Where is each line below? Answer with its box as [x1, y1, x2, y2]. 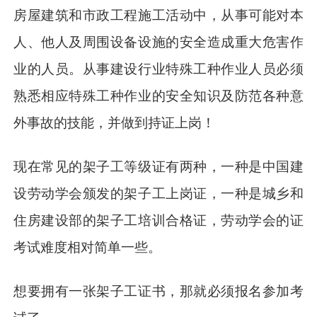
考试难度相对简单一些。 [13, 240, 162, 255]
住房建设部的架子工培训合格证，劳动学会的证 [13, 213, 304, 229]
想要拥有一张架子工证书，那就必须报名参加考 [13, 284, 304, 299]
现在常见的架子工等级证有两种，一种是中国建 [13, 159, 304, 175]
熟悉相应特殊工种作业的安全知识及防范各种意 [13, 88, 304, 104]
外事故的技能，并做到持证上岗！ [13, 115, 216, 131]
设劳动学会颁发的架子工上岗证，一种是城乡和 [13, 186, 304, 202]
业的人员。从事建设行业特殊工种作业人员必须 [13, 62, 304, 77]
